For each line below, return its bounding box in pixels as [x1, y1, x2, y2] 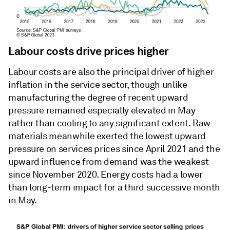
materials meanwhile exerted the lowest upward [8, 130, 206, 142]
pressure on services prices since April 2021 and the [8, 143, 220, 155]
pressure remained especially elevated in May [8, 104, 196, 116]
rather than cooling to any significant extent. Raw [8, 117, 211, 129]
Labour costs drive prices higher [8, 43, 169, 58]
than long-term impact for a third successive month [8, 181, 221, 193]
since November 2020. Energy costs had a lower [8, 168, 203, 180]
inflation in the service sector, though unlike [8, 79, 187, 90]
